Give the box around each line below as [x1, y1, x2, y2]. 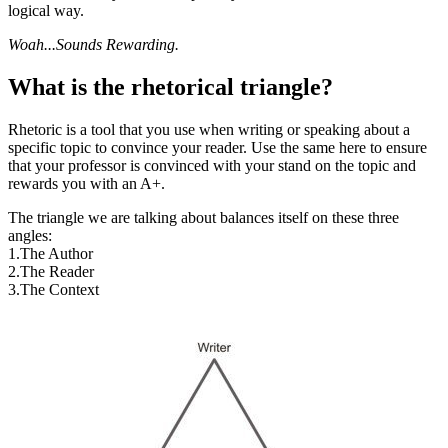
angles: [8, 227, 52, 245]
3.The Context [8, 281, 99, 299]
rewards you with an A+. [8, 175, 165, 193]
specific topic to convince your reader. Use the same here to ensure [8, 139, 427, 157]
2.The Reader [8, 263, 94, 281]
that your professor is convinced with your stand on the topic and [8, 157, 416, 175]
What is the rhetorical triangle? [8, 74, 333, 101]
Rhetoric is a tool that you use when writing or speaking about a [8, 121, 410, 139]
